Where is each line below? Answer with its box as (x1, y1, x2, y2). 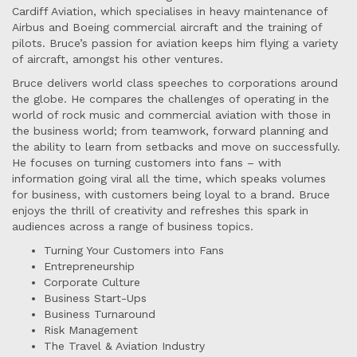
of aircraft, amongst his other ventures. (12, 53, 223, 66)
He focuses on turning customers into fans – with (12, 156, 281, 170)
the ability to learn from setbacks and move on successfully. (12, 140, 340, 154)
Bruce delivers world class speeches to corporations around (12, 76, 338, 90)
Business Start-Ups (44, 292, 147, 305)
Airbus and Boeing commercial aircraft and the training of (12, 21, 322, 34)
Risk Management (44, 324, 138, 337)
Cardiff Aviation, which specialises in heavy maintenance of (12, 5, 328, 18)
